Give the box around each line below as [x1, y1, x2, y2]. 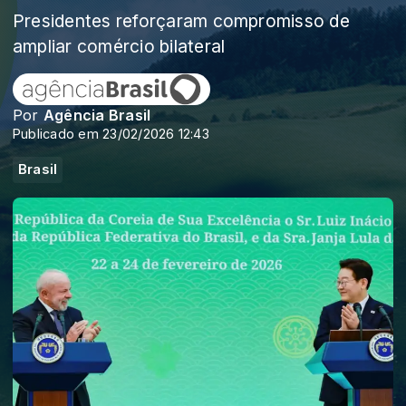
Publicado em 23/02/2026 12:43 [13, 126, 209, 141]
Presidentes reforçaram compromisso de [13, 10, 350, 32]
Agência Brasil [43, 106, 151, 124]
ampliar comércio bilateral [13, 35, 226, 57]
